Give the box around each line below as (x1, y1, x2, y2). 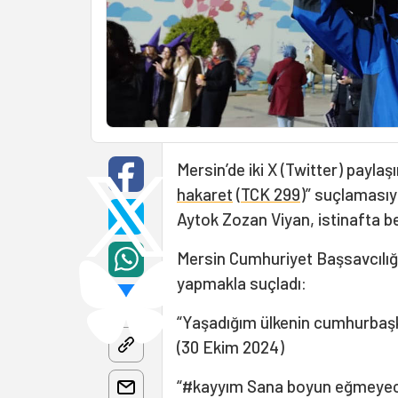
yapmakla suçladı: (177, 273, 306, 294)
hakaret (177, 184, 233, 205)
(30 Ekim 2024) (177, 337, 284, 358)
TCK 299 (241, 184, 300, 205)
